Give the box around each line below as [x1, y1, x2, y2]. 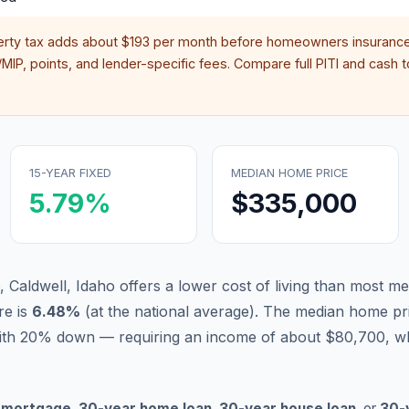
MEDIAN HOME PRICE [231, 166, 348, 180]
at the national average [90, 302, 249, 320]
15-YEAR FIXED [29, 166, 111, 180]
